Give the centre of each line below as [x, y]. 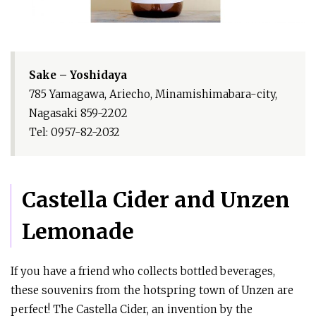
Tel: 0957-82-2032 [74, 133]
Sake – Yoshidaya [78, 75]
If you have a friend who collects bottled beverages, [143, 272]
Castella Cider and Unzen [156, 200]
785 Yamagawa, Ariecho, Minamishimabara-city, [153, 95]
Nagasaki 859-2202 [78, 114]
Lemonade [78, 232]
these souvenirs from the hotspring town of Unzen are [152, 291]
